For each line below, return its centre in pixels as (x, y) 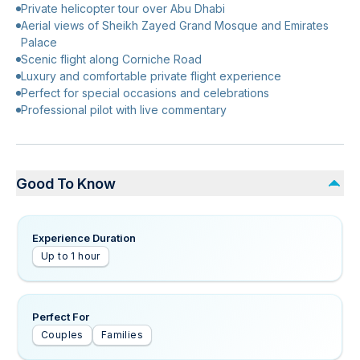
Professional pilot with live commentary (124, 110)
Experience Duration (84, 238)
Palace (39, 42)
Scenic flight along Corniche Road (111, 59)
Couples (62, 335)
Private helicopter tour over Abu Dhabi (123, 8)
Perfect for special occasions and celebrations (145, 93)
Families (122, 335)
